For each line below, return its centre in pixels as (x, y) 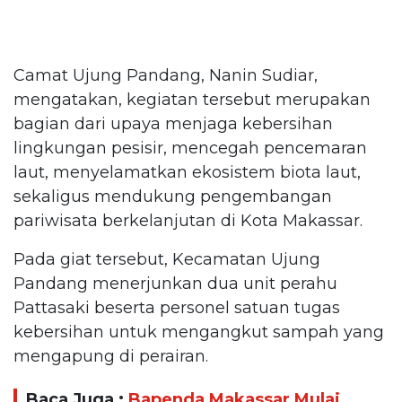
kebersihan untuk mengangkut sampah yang (199, 332)
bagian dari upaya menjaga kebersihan (173, 123)
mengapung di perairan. (113, 356)
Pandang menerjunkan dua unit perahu (175, 283)
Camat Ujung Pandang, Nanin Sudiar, (166, 75)
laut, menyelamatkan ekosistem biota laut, (187, 172)
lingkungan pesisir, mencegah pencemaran (190, 148)
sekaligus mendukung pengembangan (173, 196)
